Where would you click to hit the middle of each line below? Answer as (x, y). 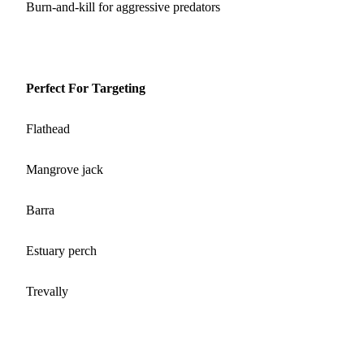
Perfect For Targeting (86, 88)
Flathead (48, 128)
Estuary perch (61, 250)
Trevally (47, 291)
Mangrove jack (65, 169)
